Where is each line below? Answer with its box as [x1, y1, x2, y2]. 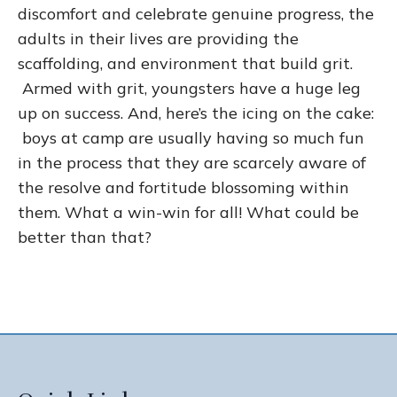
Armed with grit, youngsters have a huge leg [18, 78, 361, 99]
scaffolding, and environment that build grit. [18, 53, 353, 74]
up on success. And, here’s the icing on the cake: [18, 103, 374, 124]
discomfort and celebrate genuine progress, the [18, 4, 374, 25]
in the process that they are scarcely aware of [18, 152, 366, 174]
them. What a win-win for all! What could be [18, 202, 359, 223]
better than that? [18, 227, 152, 248]
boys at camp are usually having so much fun [18, 128, 364, 149]
